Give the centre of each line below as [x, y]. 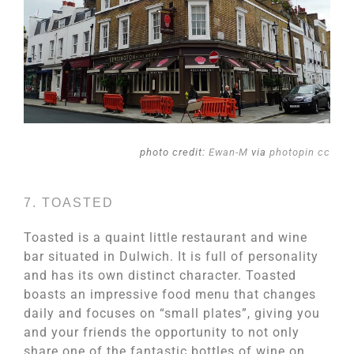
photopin [292, 153]
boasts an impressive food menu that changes [170, 294]
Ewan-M [228, 153]
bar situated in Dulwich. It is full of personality [171, 256]
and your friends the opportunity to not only [162, 332]
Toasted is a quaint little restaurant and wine [166, 237]
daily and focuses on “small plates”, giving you [172, 313]
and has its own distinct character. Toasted [160, 275]
